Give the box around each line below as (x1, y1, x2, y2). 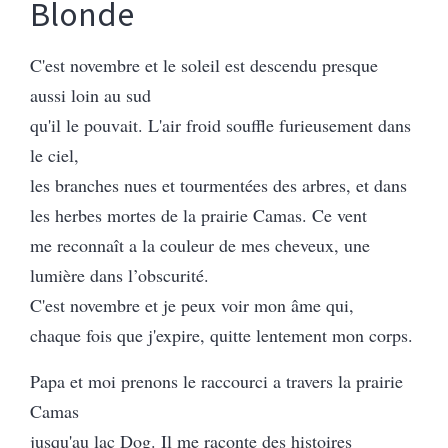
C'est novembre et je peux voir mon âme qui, (30, 292, 354, 317)
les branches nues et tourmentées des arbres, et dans (30, 172, 407, 197)
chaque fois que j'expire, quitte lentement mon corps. (30, 322, 413, 347)
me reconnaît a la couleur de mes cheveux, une (30, 232, 370, 257)
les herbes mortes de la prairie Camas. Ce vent (30, 202, 367, 227)
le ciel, (30, 142, 79, 167)
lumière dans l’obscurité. (30, 262, 209, 287)
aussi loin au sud (30, 82, 151, 107)
